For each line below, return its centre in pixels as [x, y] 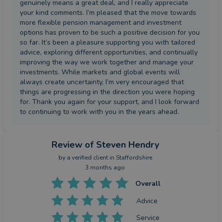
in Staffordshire [130, 158]
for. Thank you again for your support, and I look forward [110, 102]
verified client [90, 158]
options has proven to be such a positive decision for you [110, 33]
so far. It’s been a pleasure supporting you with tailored [108, 43]
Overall [148, 184]
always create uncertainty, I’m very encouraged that [102, 82]
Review [67, 145]
